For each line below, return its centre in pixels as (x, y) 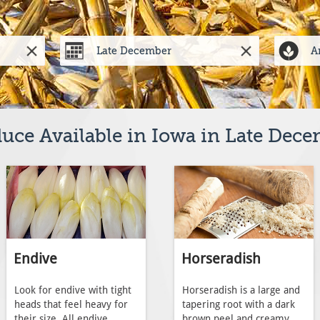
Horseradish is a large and (241, 291)
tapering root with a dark (238, 305)
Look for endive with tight (72, 291)
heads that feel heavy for (71, 305)
